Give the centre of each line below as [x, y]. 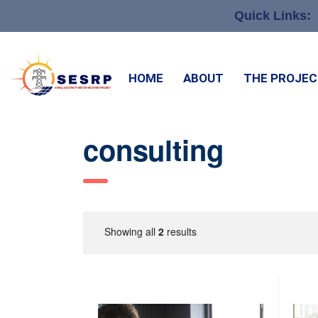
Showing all [131, 232]
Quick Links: [272, 16]
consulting [153, 150]
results [180, 232]
